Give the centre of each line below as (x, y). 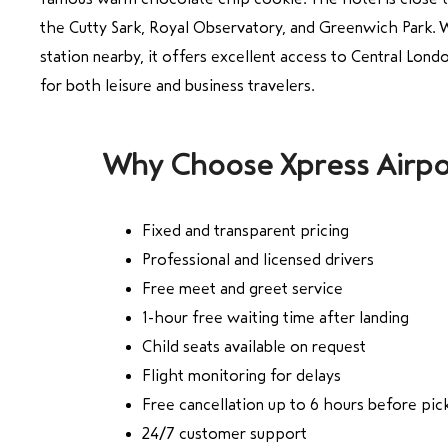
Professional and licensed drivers (258, 259)
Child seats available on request (254, 346)
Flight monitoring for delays (241, 375)
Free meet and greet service (242, 288)
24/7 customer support (224, 433)
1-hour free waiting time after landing (275, 317)
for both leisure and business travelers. (177, 85)
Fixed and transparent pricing (245, 230)
